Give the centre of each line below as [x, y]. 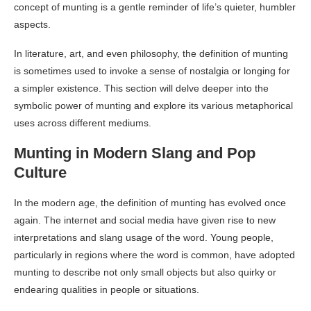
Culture [40, 172]
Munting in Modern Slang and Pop [135, 153]
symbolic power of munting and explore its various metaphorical [153, 105]
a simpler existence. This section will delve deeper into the [141, 88]
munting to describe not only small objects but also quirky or [145, 272]
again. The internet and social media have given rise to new [145, 220]
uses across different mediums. [83, 123]
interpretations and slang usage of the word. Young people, [144, 237]
